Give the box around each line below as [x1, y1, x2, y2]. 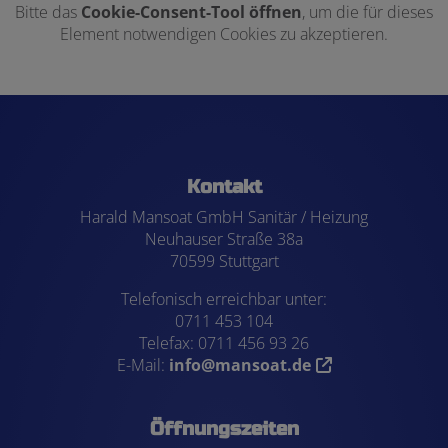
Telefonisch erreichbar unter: [121, 288, 327, 311]
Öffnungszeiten [149, 417, 299, 441]
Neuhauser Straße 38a [145, 228, 303, 251]
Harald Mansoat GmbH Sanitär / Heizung [80, 206, 368, 229]
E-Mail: [116, 354, 169, 377]
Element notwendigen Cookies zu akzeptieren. [60, 23, 388, 46]
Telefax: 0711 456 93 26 [139, 332, 309, 355]
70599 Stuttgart [169, 250, 279, 273]
